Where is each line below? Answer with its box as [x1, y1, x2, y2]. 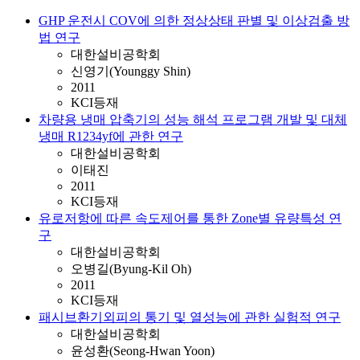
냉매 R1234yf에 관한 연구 [39, 129, 183, 143]
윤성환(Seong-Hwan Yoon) [71, 344, 215, 358]
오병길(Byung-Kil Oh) [71, 262, 191, 276]
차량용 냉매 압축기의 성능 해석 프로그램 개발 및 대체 [39, 112, 347, 126]
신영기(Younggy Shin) [71, 64, 190, 78]
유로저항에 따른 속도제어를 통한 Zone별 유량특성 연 [39, 211, 342, 225]
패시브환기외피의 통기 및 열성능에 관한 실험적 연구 [39, 310, 341, 324]
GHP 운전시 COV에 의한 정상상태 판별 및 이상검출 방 [39, 14, 350, 27]
